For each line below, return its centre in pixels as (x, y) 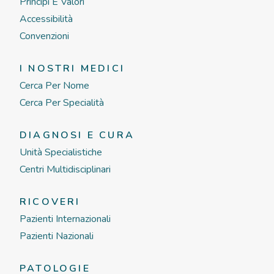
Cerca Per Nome (54, 86)
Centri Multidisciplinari (65, 169)
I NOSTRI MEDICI (72, 68)
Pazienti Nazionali (57, 236)
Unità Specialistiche (61, 152)
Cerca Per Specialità (62, 103)
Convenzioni (44, 36)
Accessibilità (46, 19)
